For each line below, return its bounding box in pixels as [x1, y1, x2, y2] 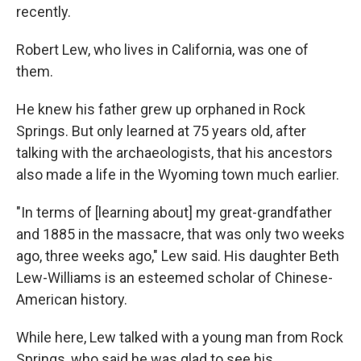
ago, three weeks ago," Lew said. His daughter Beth [16, 247, 339, 264]
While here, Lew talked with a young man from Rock [16, 328, 343, 346]
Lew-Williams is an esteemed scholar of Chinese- [16, 268, 333, 286]
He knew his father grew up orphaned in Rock [16, 100, 305, 118]
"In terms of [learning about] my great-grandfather [16, 203, 332, 221]
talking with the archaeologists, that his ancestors [16, 143, 333, 161]
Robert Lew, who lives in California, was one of [16, 40, 309, 58]
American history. [16, 290, 127, 308]
